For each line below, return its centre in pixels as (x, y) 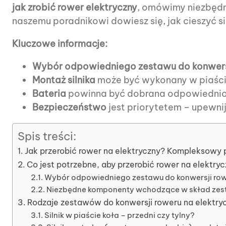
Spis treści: (47, 136)
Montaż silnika (64, 80)
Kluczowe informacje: (60, 43)
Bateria (49, 93)
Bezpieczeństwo (69, 107)
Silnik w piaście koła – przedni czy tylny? (119, 215)
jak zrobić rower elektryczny (75, 7)
